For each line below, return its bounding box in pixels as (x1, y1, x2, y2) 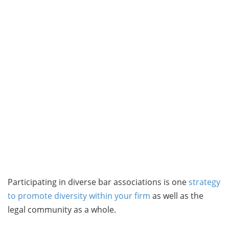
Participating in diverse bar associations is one (8, 176, 189, 188)
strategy (189, 176, 220, 188)
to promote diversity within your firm (8, 190, 150, 201)
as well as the (150, 190, 203, 201)
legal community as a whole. (8, 204, 116, 215)
